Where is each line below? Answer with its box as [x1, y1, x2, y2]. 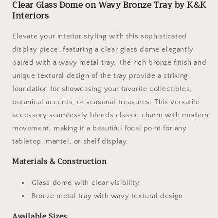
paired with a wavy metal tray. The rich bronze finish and [12, 58, 207, 67]
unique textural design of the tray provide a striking [12, 71, 188, 80]
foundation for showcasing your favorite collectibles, [12, 84, 192, 93]
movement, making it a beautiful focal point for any [12, 124, 187, 132]
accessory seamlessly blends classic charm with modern [12, 110, 209, 119]
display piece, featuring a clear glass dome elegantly [12, 45, 194, 54]
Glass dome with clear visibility [32, 179, 140, 187]
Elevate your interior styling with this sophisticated [12, 32, 187, 40]
